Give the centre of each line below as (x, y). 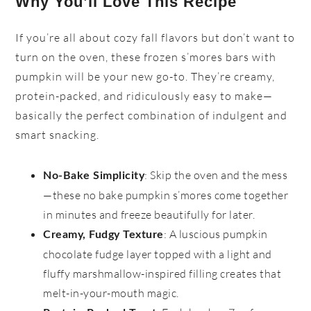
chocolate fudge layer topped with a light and (158, 254)
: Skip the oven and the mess (216, 175)
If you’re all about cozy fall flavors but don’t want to (155, 38)
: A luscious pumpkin (216, 234)
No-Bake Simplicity (94, 176)
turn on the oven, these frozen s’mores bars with (146, 57)
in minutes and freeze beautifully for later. (149, 215)
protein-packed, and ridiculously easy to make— (144, 96)
